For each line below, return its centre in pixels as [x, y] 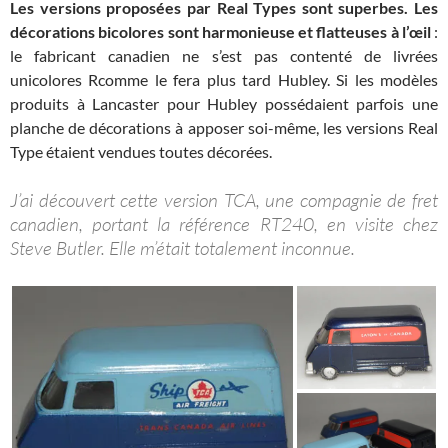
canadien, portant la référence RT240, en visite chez [224, 223]
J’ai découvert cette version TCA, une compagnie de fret [224, 199]
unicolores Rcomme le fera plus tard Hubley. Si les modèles [224, 79]
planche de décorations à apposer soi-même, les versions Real [224, 127]
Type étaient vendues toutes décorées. [141, 151]
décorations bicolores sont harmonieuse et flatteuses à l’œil [220, 31]
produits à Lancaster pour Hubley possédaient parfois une [224, 103]
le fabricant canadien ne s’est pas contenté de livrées [224, 55]
